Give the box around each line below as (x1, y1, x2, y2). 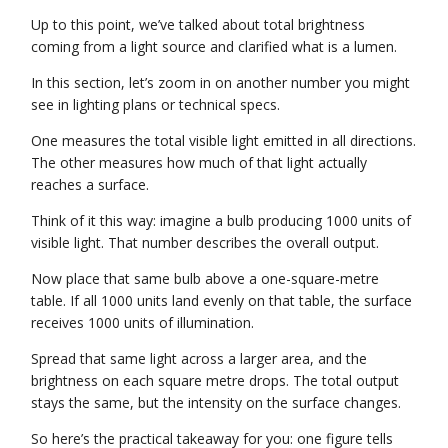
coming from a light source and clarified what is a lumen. (31, 36, 398, 56)
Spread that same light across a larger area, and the (31, 348, 368, 368)
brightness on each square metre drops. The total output (31, 370, 400, 390)
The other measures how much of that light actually (31, 152, 368, 172)
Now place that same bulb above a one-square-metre (31, 268, 380, 288)
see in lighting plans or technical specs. (31, 94, 281, 114)
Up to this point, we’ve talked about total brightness (31, 14, 366, 34)
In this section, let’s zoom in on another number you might (31, 72, 411, 92)
